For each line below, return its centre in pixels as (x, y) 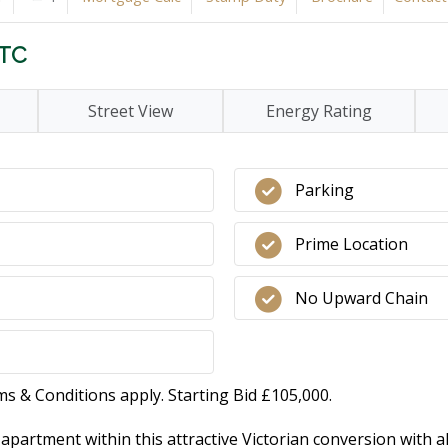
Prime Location (351, 244)
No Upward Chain (361, 298)
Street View (130, 111)
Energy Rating (319, 111)
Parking (324, 190)
